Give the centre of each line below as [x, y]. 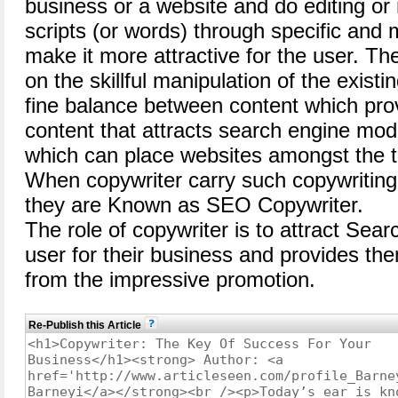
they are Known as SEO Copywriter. [194, 205]
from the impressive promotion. [170, 279]
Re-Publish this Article [86, 325]
